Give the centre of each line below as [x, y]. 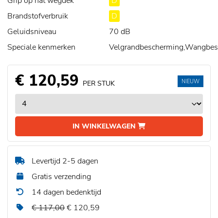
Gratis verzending [60, 177]
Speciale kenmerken [41, 47]
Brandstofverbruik [38, 16]
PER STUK [99, 84]
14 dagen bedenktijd [65, 192]
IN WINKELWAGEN [105, 127]
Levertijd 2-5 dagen [64, 161]
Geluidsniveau [32, 32]
